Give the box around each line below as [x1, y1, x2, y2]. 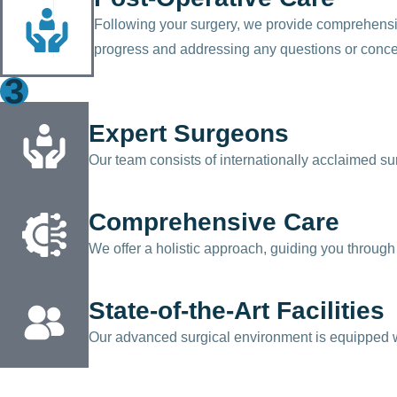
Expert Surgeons [89, 120, 289, 148]
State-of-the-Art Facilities [89, 297, 385, 325]
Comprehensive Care [89, 208, 339, 237]
